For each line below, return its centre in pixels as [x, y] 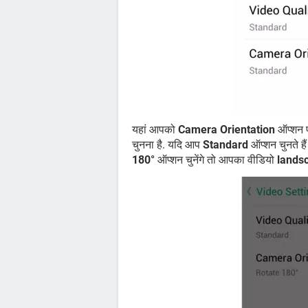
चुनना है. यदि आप [167, 144]
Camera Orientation [227, 129]
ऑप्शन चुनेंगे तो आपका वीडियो [216, 159]
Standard [225, 144]
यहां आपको [155, 129]
